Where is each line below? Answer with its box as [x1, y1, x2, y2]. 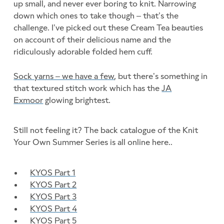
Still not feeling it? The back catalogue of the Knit [13, 125, 198, 135]
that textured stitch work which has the [13, 82, 162, 93]
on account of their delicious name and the [13, 34, 171, 45]
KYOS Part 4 [30, 203, 77, 213]
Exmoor [13, 94, 43, 105]
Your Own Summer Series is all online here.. [13, 137, 173, 147]
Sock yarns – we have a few [13, 70, 114, 81]
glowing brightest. [43, 94, 111, 105]
